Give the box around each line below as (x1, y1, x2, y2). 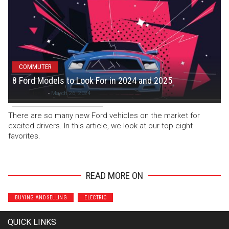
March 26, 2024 (51, 89, 90, 97)
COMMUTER (19, 63, 52, 71)
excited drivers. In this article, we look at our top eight (8, 121, 193, 130)
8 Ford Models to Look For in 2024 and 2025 (12, 75, 172, 86)
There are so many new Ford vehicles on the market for (8, 110, 200, 120)
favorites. (8, 131, 40, 141)
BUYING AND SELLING (15, 194, 67, 200)
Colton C (25, 89, 47, 97)
